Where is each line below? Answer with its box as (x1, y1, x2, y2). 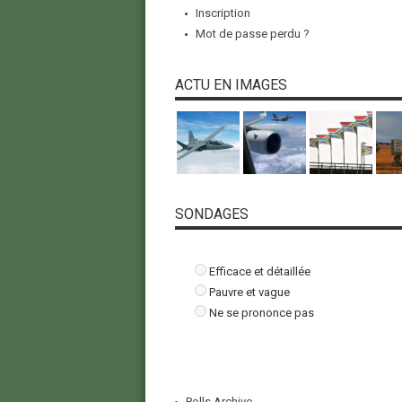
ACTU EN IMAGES (174, 76, 287, 94)
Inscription (195, 6, 250, 21)
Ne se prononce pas (208, 306, 314, 320)
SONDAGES (174, 205, 249, 223)
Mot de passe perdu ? (195, 27, 310, 41)
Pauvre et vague (208, 285, 290, 300)
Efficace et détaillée (208, 265, 310, 279)
